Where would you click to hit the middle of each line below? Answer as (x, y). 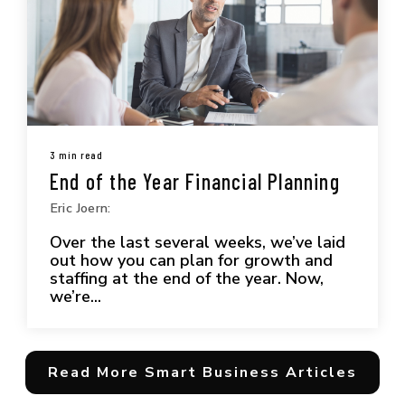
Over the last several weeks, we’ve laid (198, 242)
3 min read (76, 154)
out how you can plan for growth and (191, 260)
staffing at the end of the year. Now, (187, 278)
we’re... (75, 296)
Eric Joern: (80, 207)
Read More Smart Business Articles (202, 372)
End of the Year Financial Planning (195, 181)
